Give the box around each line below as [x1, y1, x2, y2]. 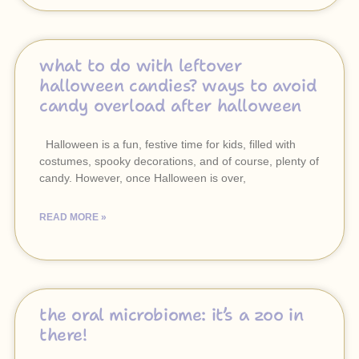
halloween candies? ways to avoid [39, 75, 317, 97]
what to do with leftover [39, 54, 242, 77]
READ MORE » [39, 212, 107, 223]
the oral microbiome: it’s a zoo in [39, 304, 304, 326]
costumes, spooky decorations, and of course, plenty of [39, 155, 319, 167]
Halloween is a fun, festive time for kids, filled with [39, 138, 296, 151]
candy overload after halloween [39, 95, 302, 117]
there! [39, 324, 87, 346]
